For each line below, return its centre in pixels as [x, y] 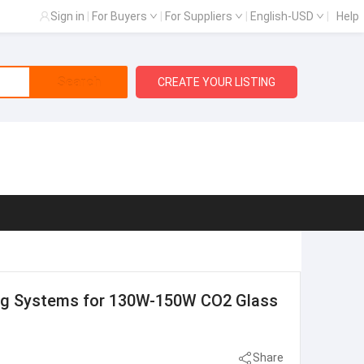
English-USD [283, 16]
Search [78, 82]
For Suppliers [200, 16]
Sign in [67, 16]
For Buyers [121, 16]
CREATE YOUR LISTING [217, 82]
